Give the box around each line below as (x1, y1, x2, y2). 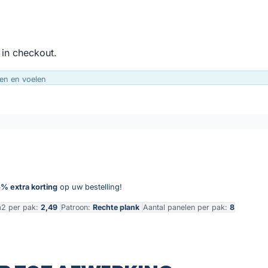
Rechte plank (93, 202, 139, 212)
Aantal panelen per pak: (143, 202, 230, 212)
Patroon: (61, 202, 93, 212)
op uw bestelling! (57, 182, 122, 191)
